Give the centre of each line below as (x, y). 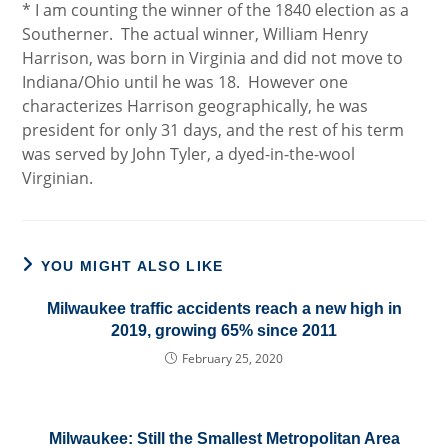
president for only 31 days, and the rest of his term (213, 130)
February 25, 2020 (232, 358)
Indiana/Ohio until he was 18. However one (185, 82)
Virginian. (58, 178)
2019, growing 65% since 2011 (224, 330)
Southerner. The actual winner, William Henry (195, 34)
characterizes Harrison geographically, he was (195, 106)
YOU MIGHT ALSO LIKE (132, 266)
